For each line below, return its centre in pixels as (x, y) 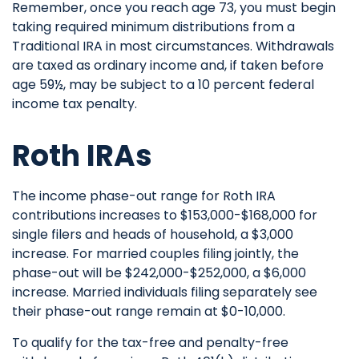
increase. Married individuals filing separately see (165, 292)
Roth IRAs (82, 156)
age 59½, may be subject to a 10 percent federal (163, 85)
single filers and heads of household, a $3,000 (153, 234)
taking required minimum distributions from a (153, 27)
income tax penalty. (75, 104)
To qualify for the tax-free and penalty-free (150, 343)
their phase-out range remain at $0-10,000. (149, 311)
